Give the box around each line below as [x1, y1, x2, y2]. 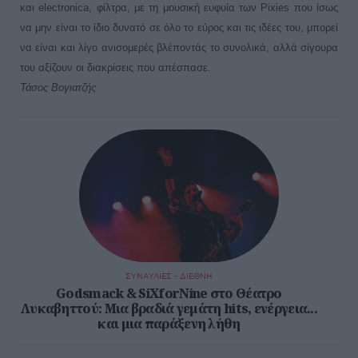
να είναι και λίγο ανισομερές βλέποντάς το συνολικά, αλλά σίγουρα [20, 41, 338, 54]
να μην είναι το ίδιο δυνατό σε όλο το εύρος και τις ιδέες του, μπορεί [20, 21, 338, 34]
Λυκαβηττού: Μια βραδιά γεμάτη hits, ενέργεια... [20, 300, 318, 318]
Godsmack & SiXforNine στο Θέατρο [56, 284, 282, 303]
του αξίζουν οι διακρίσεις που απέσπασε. [20, 61, 211, 74]
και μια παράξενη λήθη [97, 315, 241, 333]
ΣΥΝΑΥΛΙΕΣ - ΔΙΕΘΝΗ [125, 272, 213, 282]
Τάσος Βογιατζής [20, 81, 96, 93]
